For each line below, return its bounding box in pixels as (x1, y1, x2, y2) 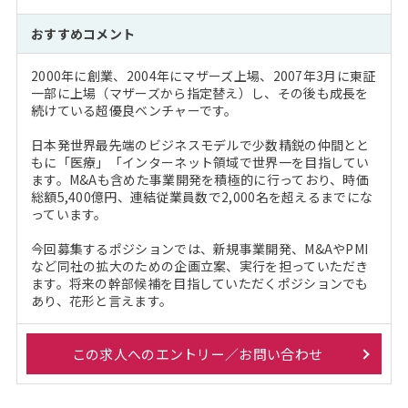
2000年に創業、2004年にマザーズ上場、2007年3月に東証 (30, 66, 376, 85)
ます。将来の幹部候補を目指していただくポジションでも (30, 274, 369, 292)
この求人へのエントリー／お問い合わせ (71, 344, 323, 363)
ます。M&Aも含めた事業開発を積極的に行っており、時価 (30, 170, 370, 189)
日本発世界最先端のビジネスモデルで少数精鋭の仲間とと (30, 136, 370, 154)
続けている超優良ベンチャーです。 (30, 101, 238, 119)
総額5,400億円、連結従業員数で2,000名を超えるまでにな (30, 188, 373, 206)
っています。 (30, 205, 107, 223)
